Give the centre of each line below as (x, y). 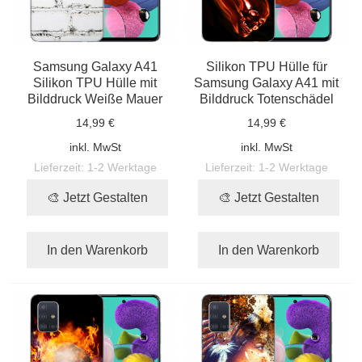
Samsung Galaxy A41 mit (267, 82)
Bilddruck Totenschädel (266, 98)
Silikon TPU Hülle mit (95, 82)
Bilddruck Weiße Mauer (95, 98)
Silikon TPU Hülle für (266, 66)
